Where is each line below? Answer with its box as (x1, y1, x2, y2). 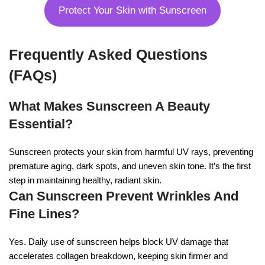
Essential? (9, 116, 73, 131)
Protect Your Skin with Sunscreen (59, 5, 206, 17)
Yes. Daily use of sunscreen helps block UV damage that (9, 236, 228, 247)
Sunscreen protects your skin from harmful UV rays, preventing (9, 146, 253, 157)
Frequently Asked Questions (9, 46, 208, 63)
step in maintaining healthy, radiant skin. (9, 174, 161, 185)
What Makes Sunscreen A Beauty (9, 98, 210, 114)
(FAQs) (9, 66, 57, 83)
